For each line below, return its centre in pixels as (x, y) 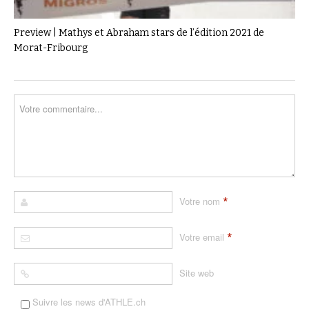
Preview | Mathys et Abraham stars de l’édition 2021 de (139, 33)
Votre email (202, 237)
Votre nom (200, 201)
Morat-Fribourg (51, 48)
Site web (197, 272)
